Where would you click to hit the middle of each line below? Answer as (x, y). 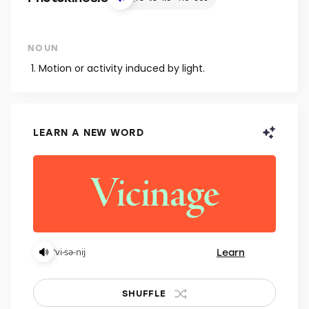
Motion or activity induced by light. (122, 68)
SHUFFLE (144, 293)
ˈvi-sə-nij (70, 252)
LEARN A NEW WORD (89, 132)
